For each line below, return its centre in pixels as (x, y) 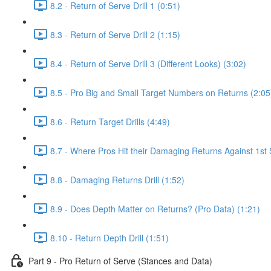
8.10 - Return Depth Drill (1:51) (109, 237)
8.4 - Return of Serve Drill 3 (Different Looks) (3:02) (148, 63)
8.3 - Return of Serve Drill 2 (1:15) (115, 34)
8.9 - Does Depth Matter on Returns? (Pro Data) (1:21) (155, 208)
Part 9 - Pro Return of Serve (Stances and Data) (120, 260)
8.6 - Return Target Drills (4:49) (110, 121)
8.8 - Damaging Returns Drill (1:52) (117, 179)
